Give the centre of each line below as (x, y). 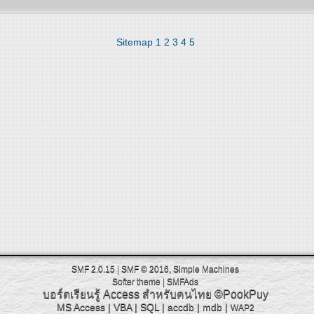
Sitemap (135, 42)
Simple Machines (206, 269)
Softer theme (136, 281)
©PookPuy (241, 294)
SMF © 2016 (145, 269)
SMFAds (183, 281)
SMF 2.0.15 (93, 269)
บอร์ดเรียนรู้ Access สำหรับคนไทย (127, 294)
